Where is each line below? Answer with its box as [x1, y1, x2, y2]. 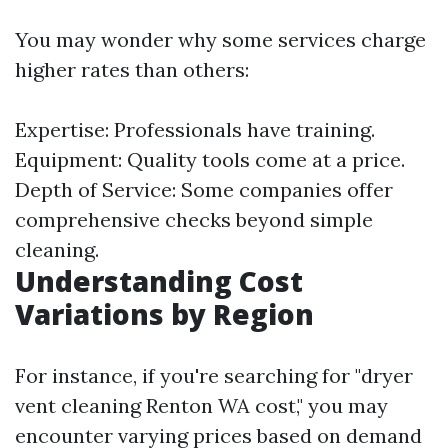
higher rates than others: [15, 57, 249, 82]
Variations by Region [15, 295, 314, 333]
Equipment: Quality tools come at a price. [15, 147, 405, 172]
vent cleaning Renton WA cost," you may [15, 393, 388, 418]
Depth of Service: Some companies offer [15, 177, 393, 202]
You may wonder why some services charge [15, 27, 426, 52]
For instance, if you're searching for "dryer [15, 363, 413, 388]
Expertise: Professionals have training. [15, 117, 375, 142]
